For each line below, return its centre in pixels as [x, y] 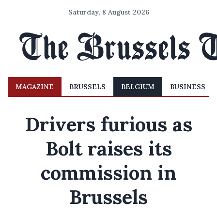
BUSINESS [188, 87]
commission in [108, 173]
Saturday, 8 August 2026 [108, 12]
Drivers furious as [108, 124]
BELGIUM [138, 87]
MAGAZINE [35, 87]
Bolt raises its [108, 148]
